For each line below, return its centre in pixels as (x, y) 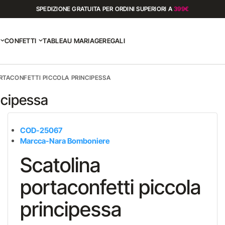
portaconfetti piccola (110, 187)
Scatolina (60, 165)
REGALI (114, 41)
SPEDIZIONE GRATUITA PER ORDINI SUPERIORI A (105, 9)
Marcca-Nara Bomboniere (65, 141)
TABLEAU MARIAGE (73, 41)
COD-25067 (41, 130)
